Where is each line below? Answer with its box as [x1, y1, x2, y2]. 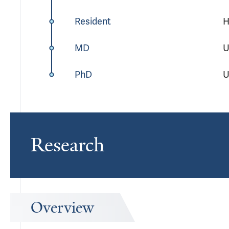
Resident [74, 15, 111, 27]
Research [31, 132, 104, 157]
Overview [31, 198, 94, 217]
